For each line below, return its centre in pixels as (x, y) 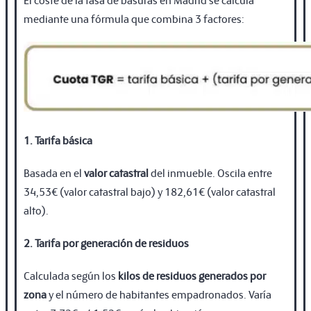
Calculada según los (71, 275)
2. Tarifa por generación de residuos (106, 242)
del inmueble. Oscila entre (210, 172)
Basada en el (54, 172)
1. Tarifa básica (58, 140)
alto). (36, 210)
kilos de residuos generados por (192, 275)
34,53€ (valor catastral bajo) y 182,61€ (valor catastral (150, 191)
